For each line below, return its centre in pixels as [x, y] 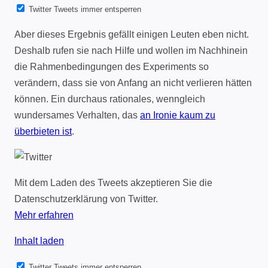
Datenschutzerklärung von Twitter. [86, 199]
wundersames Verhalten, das [77, 115]
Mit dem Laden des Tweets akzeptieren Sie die [113, 183]
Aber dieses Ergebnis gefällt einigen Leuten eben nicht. [132, 35]
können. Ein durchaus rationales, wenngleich [110, 99]
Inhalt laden [39, 241]
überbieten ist [43, 132]
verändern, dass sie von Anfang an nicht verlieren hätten [133, 83]
